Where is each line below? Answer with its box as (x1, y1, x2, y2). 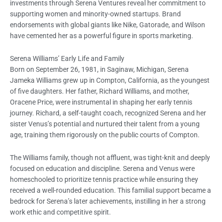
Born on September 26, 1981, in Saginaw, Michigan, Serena (10, 65, 189, 74)
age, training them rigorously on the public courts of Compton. (10, 131, 200, 139)
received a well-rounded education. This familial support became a (10, 186, 211, 195)
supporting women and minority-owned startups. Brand (10, 10, 181, 18)
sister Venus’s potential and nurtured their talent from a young (10, 120, 200, 128)
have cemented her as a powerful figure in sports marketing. (10, 32, 193, 40)
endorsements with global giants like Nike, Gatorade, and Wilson (10, 21, 205, 29)
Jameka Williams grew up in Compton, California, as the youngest (10, 76, 210, 85)
